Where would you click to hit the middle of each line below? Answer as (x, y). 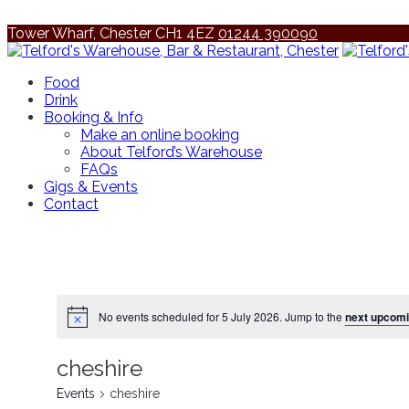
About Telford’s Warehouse (171, 152)
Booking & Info (94, 117)
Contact (71, 204)
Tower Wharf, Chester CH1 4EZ (113, 33)
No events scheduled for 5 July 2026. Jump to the (221, 317)
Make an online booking (160, 135)
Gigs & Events (91, 187)
